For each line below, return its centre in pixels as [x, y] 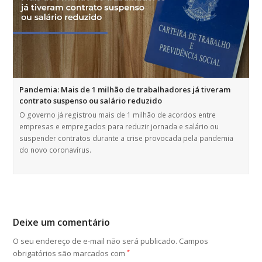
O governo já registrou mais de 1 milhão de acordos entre [118, 115]
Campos [194, 241]
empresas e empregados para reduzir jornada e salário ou [119, 127]
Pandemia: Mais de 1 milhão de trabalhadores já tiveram [125, 90]
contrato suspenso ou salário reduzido [91, 101]
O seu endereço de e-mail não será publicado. [95, 241]
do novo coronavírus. [56, 150]
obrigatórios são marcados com [70, 254]
